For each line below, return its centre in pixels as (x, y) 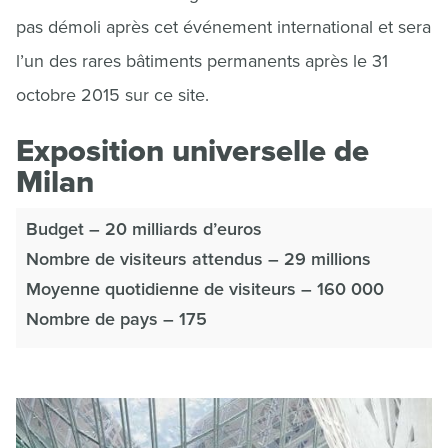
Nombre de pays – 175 (116, 319)
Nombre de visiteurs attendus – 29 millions (198, 259)
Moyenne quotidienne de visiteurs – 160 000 (205, 289)
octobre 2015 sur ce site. (112, 95)
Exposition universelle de (192, 151)
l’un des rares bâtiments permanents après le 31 (202, 61)
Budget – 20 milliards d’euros (144, 229)
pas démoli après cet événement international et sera (223, 27)
